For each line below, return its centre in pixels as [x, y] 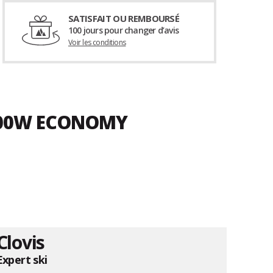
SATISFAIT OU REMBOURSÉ [124, 19]
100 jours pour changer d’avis [123, 30]
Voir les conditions [97, 43]
